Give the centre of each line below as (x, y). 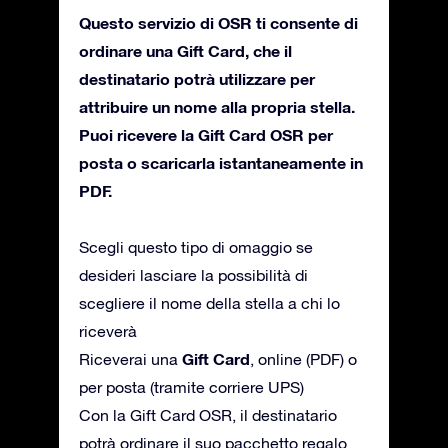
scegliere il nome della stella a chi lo (209, 302)
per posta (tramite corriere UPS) (191, 386)
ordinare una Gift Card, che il (185, 50)
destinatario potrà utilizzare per (197, 78)
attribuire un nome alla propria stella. (217, 106)
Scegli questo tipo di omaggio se (196, 246)
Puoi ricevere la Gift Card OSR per (206, 134)
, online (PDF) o (303, 358)
